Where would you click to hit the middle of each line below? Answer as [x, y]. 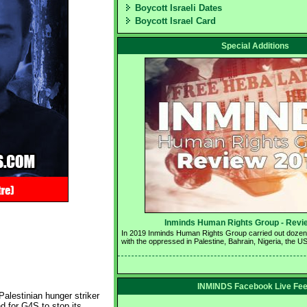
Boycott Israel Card [175, 21]
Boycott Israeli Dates [179, 8]
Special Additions [255, 46]
